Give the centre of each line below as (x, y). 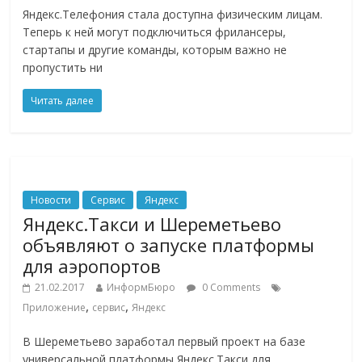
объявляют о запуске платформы (169, 244)
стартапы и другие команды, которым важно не (155, 49)
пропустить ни (63, 67)
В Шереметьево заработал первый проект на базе (164, 341)
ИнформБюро (141, 287)
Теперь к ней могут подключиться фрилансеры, (155, 32)
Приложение (55, 307)
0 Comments (230, 287)
